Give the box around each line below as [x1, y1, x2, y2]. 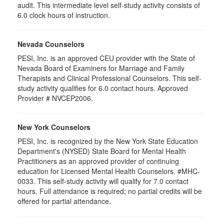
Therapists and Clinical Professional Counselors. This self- [17, 73, 201, 83]
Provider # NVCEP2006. [17, 93, 93, 103]
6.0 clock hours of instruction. [17, 10, 110, 20]
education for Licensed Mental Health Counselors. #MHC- [17, 166, 200, 176]
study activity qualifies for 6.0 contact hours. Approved [17, 83, 188, 93]
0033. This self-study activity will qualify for [17, 176, 153, 186]
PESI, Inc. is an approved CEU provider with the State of [17, 53, 195, 63]
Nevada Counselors [17, 39, 84, 49]
